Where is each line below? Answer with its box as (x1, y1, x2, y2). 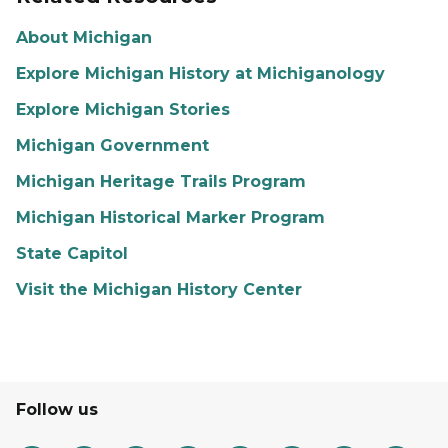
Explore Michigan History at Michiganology (16, 64, 385, 83)
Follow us (16, 400, 98, 419)
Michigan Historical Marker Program (16, 208, 325, 227)
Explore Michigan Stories (16, 100, 230, 119)
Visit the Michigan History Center (16, 280, 302, 299)
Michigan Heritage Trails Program (16, 172, 306, 191)
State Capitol (16, 244, 128, 263)
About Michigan (16, 28, 152, 47)
